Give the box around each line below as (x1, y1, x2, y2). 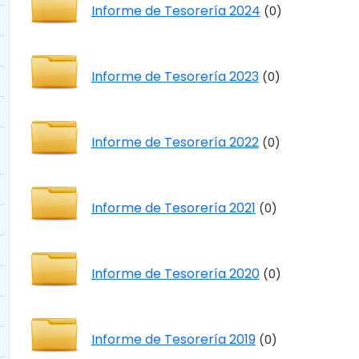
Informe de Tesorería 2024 (91, 2, 260, 20)
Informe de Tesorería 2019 (91, 330, 256, 349)
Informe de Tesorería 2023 (91, 67, 259, 86)
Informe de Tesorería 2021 (91, 199, 256, 217)
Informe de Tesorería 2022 (91, 133, 259, 151)
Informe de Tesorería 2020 (91, 264, 260, 283)
